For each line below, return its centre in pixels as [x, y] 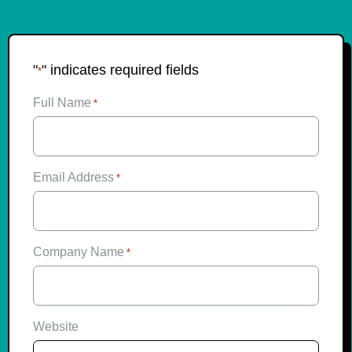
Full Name [62, 102]
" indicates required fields [120, 70]
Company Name [79, 251]
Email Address [73, 177]
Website [56, 326]
